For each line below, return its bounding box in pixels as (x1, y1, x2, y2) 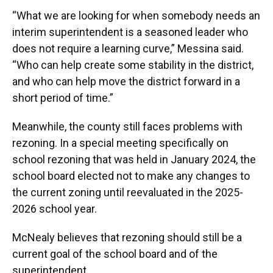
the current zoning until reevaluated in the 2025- (12, 186, 243, 199)
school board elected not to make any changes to (12, 169, 250, 183)
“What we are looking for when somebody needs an (12, 9, 260, 23)
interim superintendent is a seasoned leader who (12, 26, 248, 39)
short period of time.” (12, 91, 113, 105)
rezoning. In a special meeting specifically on (12, 136, 229, 150)
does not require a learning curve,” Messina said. (12, 42, 244, 55)
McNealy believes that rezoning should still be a (12, 231, 242, 244)
